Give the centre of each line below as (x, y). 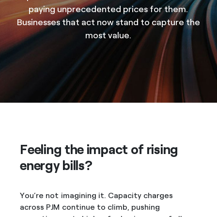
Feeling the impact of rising (99, 149)
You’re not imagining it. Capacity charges (96, 195)
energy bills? (56, 165)
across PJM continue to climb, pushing (90, 207)
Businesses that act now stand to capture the (108, 22)
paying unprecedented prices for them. (108, 9)
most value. (108, 35)
